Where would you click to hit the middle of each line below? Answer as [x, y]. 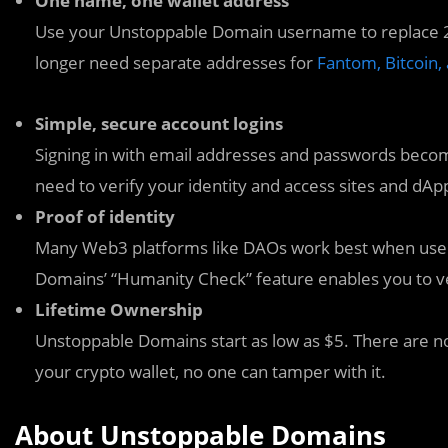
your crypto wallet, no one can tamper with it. [210, 371]
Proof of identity [105, 216]
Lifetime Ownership [119, 309]
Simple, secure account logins [159, 123]
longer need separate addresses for [176, 62]
